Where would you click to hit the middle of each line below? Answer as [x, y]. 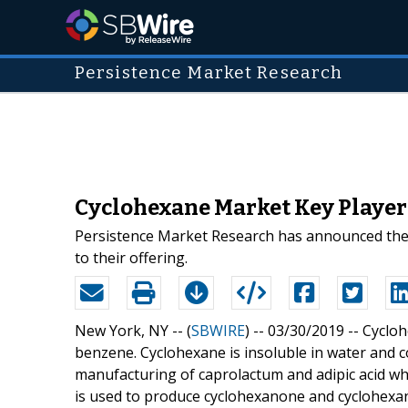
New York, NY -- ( [133, 330]
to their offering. [131, 257]
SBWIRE [218, 330]
